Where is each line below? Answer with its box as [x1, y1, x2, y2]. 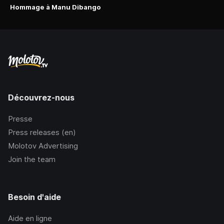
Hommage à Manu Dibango [10, 3, 101, 11]
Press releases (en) [8, 127, 76, 137]
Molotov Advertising [8, 141, 78, 151]
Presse [8, 114, 32, 124]
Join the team [8, 154, 55, 164]
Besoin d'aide [8, 192, 61, 202]
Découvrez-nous [8, 92, 74, 103]
